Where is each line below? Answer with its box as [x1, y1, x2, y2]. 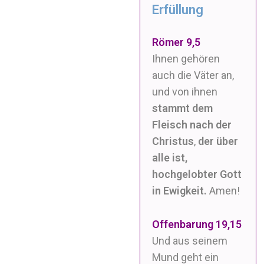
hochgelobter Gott [152, 167, 242, 180]
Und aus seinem [152, 234, 228, 247]
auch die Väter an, [152, 68, 235, 81]
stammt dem [152, 101, 213, 114]
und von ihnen [152, 85, 218, 98]
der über [198, 134, 239, 147]
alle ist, [152, 151, 188, 164]
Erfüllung [152, 2, 204, 17]
